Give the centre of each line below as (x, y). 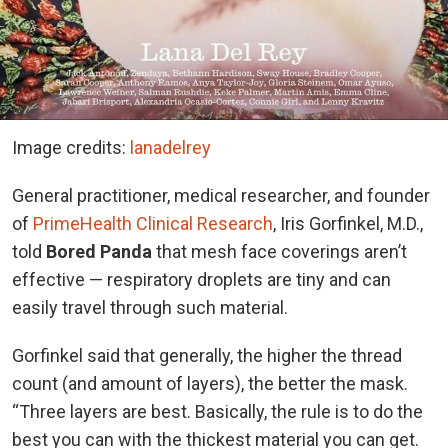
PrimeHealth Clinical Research (153, 223)
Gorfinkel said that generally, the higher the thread (207, 355)
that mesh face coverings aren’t (279, 251)
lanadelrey (170, 147)
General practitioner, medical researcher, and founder (221, 195)
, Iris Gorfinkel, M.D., (348, 223)
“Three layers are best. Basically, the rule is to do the (217, 411)
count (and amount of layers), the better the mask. (210, 383)
